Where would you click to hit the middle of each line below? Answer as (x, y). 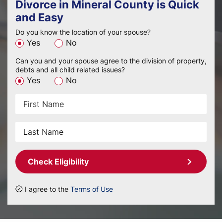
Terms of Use (92, 189)
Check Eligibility (58, 162)
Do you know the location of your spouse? (83, 32)
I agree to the (48, 189)
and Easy (39, 17)
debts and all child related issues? (70, 70)
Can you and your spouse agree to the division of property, (111, 61)
